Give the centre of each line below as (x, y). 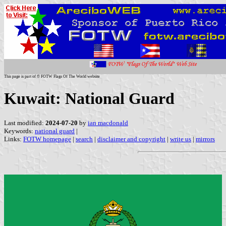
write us (181, 139)
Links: (14, 139)
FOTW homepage (47, 139)
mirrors (205, 139)
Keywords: (19, 131)
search (84, 139)
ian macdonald (108, 123)
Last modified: (25, 123)
